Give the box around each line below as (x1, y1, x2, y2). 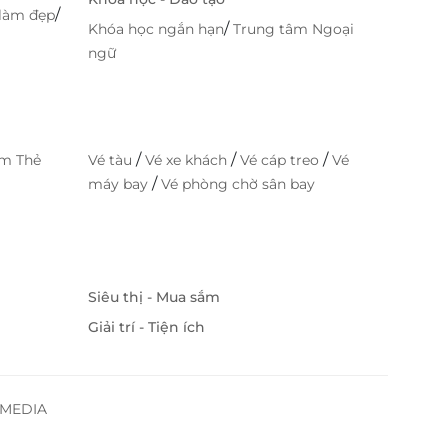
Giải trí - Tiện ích (88, 318, 205, 337)
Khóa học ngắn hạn (88, 20, 224, 39)
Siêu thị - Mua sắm (88, 288, 220, 307)
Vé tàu (88, 151, 136, 170)
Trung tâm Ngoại (233, 20, 354, 39)
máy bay (88, 175, 152, 194)
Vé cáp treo (240, 151, 323, 170)
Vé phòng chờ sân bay (161, 175, 315, 194)
